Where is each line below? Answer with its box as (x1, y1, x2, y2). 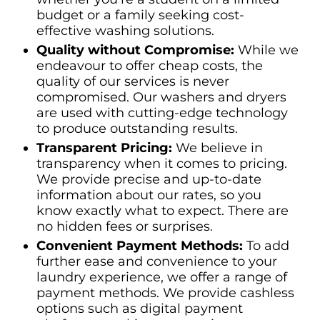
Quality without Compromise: (36, 41, 238, 58)
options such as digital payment (36, 300, 243, 316)
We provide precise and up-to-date (36, 171, 261, 187)
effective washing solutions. (36, 22, 214, 39)
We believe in (176, 139, 263, 156)
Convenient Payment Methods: (36, 237, 243, 254)
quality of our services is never (36, 73, 229, 89)
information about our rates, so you (36, 186, 261, 203)
